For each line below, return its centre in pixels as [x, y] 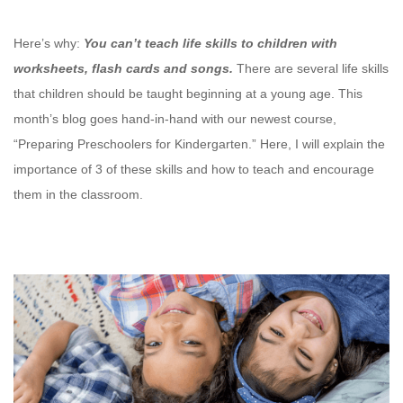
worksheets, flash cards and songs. [125, 68]
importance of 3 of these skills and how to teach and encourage [194, 169]
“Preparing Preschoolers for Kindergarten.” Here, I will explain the [199, 143]
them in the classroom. [78, 194]
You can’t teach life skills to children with [210, 43]
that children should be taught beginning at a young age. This [188, 93]
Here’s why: [47, 43]
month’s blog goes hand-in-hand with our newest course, [175, 118]
